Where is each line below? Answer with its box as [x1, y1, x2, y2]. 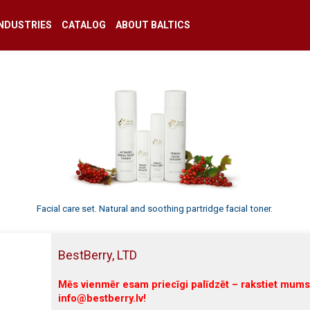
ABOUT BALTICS [115, 19, 190, 30]
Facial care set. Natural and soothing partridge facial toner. [37, 203, 273, 214]
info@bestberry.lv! [58, 292, 146, 304]
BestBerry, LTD [58, 247, 137, 262]
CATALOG [61, 19, 106, 30]
